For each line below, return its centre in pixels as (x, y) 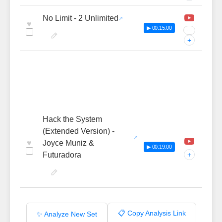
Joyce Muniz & (68, 143)
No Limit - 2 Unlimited (81, 18)
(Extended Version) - (79, 131)
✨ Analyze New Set (67, 214)
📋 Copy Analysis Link (152, 213)
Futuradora (62, 155)
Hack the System (72, 119)
